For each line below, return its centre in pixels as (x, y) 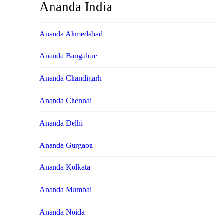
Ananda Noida (62, 212)
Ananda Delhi (61, 123)
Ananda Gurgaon (66, 145)
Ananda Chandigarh (70, 78)
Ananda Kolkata (64, 167)
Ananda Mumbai (65, 190)
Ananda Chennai (65, 101)
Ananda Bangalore (68, 56)
